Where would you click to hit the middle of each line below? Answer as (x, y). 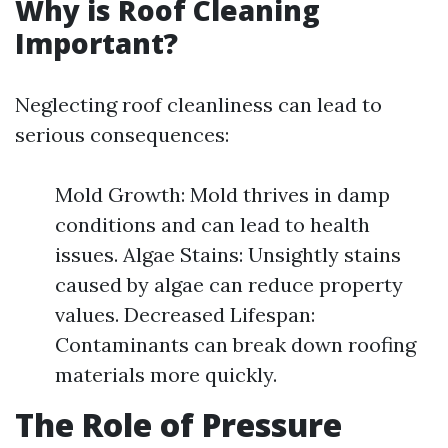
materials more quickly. (166, 374)
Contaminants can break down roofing (235, 344)
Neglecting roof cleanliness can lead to (198, 104)
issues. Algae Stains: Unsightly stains (228, 254)
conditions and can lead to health (212, 224)
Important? (96, 43)
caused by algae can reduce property (229, 284)
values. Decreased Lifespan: (185, 314)
